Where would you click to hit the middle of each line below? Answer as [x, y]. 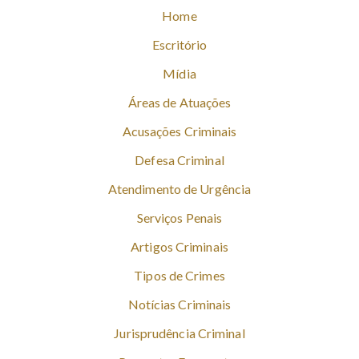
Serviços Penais [179, 218]
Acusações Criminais [179, 131]
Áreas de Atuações [179, 103]
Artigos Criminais [179, 247]
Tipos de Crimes [179, 276]
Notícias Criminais [179, 305]
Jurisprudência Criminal [179, 333]
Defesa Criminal [179, 160]
